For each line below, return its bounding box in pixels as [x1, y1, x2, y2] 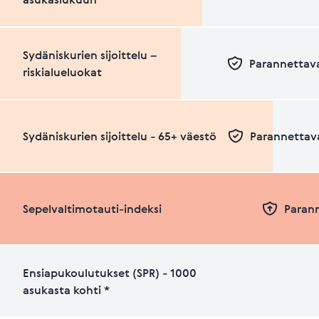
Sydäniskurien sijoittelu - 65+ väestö [23, 128, 216, 144]
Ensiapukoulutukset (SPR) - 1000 [23, 265, 197, 281]
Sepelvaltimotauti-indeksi [23, 201, 162, 216]
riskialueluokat [23, 64, 102, 80]
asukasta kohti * [23, 282, 110, 298]
